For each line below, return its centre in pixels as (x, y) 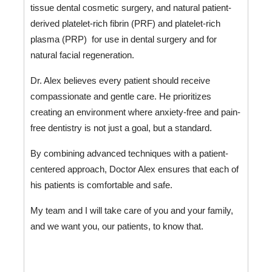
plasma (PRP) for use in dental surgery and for (123, 40)
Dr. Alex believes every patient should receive (120, 81)
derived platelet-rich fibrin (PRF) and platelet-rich (125, 24)
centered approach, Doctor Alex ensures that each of (134, 170)
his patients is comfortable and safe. (102, 185)
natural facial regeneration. (82, 56)
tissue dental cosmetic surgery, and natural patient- (131, 8)
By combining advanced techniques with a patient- (129, 154)
